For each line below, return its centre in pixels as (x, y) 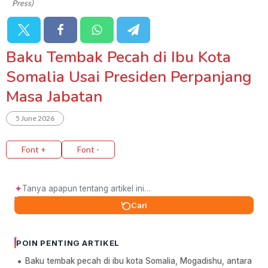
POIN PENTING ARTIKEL (68, 243)
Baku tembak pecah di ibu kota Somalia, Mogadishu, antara (138, 261)
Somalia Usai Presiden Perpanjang (129, 77)
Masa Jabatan (54, 97)
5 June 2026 (35, 118)
